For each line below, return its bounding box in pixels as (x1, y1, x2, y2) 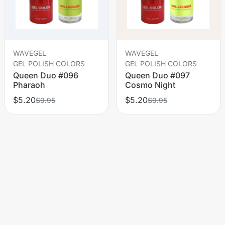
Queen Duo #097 (125, 70, 190, 80)
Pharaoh (13, 79, 46, 90)
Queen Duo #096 (13, 70, 79, 80)
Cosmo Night (125, 79, 175, 90)
